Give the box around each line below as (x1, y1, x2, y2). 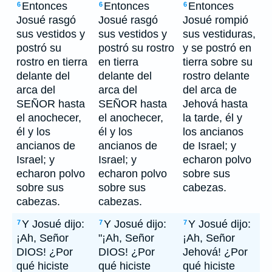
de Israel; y (183, 140, 236, 152)
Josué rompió (183, 14, 248, 26)
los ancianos (183, 126, 243, 138)
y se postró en (183, 42, 251, 54)
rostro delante (183, 70, 250, 82)
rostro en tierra (16, 56, 87, 68)
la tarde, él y (183, 112, 242, 124)
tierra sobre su (183, 56, 253, 68)
